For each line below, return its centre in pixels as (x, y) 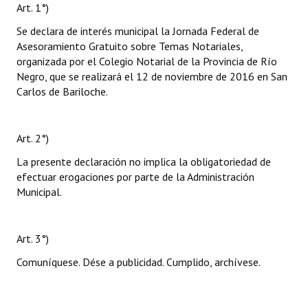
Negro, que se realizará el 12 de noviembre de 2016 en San (152, 76)
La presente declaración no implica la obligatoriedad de (144, 162)
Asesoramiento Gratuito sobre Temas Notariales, (130, 46)
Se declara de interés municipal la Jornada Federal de (138, 31)
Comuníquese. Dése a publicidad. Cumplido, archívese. (139, 262)
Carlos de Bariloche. (62, 91)
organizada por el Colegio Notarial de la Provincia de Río (147, 61)
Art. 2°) (33, 138)
